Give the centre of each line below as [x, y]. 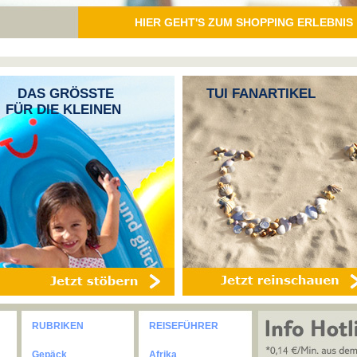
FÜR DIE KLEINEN [63, 109]
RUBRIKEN [58, 326]
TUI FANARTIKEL [261, 93]
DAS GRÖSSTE [60, 93]
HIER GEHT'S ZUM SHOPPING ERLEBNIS [244, 22]
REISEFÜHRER [184, 326]
